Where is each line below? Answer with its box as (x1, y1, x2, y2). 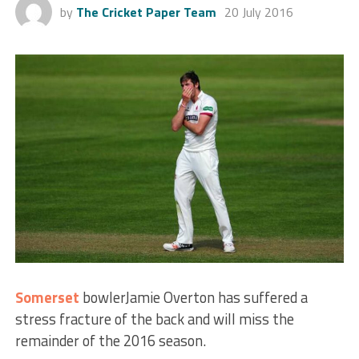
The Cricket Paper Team (75, 2, 216, 22)
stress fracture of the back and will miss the (14, 307, 294, 330)
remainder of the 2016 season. (14, 329, 206, 352)
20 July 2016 (224, 2, 293, 22)
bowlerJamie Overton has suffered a (79, 285, 308, 309)
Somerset (14, 285, 79, 309)
